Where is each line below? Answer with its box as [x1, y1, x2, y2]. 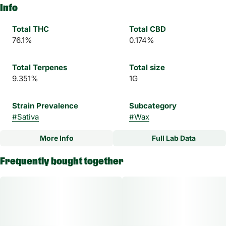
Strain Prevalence [12, 101, 78, 110]
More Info [39, 134, 74, 142]
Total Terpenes [12, 63, 67, 72]
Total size [129, 63, 165, 72]
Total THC [12, 24, 49, 34]
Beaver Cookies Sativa [17, 173, 97, 182]
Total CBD [129, 24, 166, 34]
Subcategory [129, 101, 177, 110]
